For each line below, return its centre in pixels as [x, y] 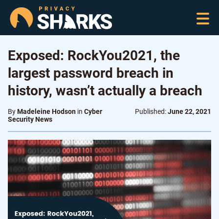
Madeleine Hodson [46, 111]
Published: [151, 111]
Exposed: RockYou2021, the [94, 55]
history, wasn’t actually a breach [105, 91]
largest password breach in [91, 73]
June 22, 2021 [189, 111]
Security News [30, 119]
